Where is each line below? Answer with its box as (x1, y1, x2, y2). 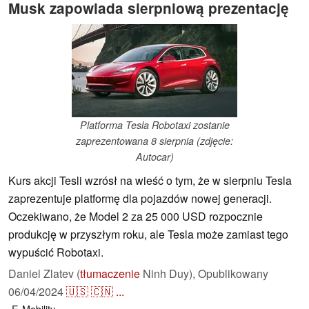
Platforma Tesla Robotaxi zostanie (79, 118, 230, 132)
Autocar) (135, 150, 174, 164)
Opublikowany (198, 266, 268, 282)
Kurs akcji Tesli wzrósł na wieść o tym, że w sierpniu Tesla (8, 172, 292, 189)
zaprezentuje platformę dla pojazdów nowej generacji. (8, 190, 272, 207)
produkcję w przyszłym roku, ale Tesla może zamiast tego (8, 226, 288, 243)
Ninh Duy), (140, 266, 198, 282)
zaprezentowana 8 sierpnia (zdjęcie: (76, 134, 233, 148)
